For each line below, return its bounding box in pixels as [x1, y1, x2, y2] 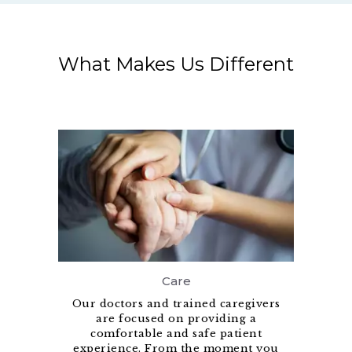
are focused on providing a [96, 312, 256, 326]
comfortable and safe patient [90, 327, 262, 341]
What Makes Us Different [58, 53, 294, 75]
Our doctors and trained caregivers [71, 297, 280, 311]
